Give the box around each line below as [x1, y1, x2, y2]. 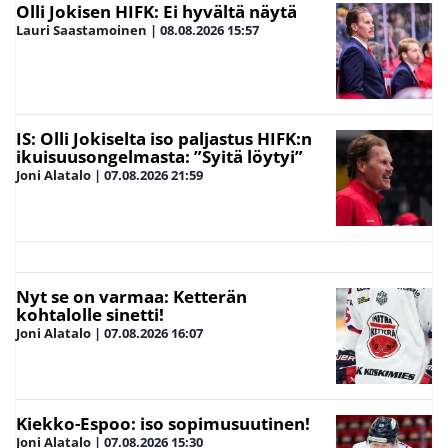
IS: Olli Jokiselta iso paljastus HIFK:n [16, 126, 312, 150]
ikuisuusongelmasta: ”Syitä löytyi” [16, 144, 303, 168]
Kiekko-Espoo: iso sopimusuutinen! [16, 411, 310, 435]
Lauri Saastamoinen [16, 20, 147, 39]
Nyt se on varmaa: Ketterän [16, 284, 247, 308]
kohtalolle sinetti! [16, 302, 164, 326]
